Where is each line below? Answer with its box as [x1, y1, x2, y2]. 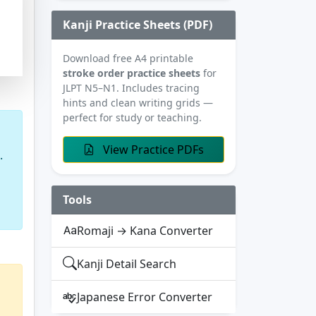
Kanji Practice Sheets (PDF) [63, 16, 212, 32]
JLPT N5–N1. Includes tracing [63, 80, 200, 95]
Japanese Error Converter [77, 288, 212, 305]
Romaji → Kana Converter [77, 222, 213, 238]
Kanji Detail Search [77, 255, 176, 272]
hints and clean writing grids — [63, 95, 213, 109]
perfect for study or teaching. [63, 110, 202, 124]
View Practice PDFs [100, 141, 204, 157]
